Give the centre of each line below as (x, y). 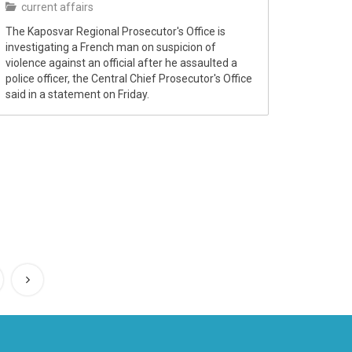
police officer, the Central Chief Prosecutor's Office (129, 79)
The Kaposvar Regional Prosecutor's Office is (115, 32)
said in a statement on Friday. (77, 95)
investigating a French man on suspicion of (111, 48)
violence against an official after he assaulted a (121, 63)
